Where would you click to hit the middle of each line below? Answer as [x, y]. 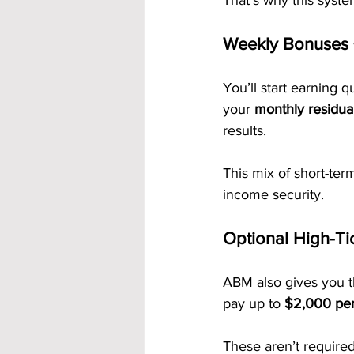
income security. [273, 194]
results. [245, 130]
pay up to [254, 303]
